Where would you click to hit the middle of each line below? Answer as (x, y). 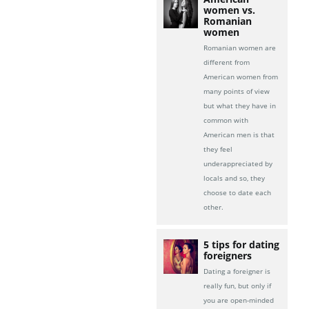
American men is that (239, 135)
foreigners (228, 256)
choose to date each (238, 193)
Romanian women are (240, 48)
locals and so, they (235, 178)
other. (214, 207)
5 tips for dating (242, 245)
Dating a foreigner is (237, 271)
